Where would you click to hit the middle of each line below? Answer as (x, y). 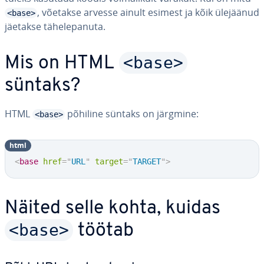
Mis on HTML (62, 64)
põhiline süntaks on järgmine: (132, 114)
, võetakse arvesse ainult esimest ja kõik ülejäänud (148, 12)
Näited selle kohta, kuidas (113, 209)
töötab (103, 231)
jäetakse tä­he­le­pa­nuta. (55, 27)
